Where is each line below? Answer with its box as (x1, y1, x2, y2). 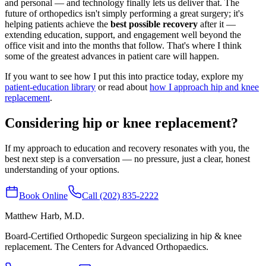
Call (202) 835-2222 (82, 190, 159, 201)
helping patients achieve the (5, 18, 110, 29)
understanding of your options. (5, 164, 119, 175)
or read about (96, 81, 150, 92)
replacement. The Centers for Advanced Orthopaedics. (5, 241, 208, 252)
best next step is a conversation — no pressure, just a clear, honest (5, 153, 250, 164)
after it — (198, 18, 236, 29)
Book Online (19, 190, 68, 201)
